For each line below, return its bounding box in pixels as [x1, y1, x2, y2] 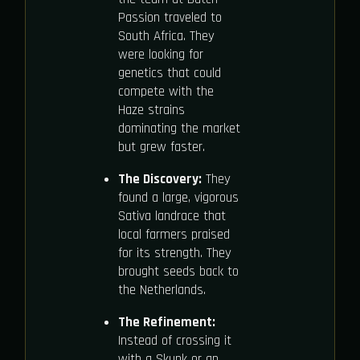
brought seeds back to [117, 262, 239, 280]
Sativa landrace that [117, 207, 226, 225]
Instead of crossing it [117, 331, 231, 350]
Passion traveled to [117, 8, 222, 27]
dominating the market [117, 119, 240, 137]
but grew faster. [117, 137, 205, 156]
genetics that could [117, 63, 221, 82]
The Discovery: [117, 170, 202, 188]
